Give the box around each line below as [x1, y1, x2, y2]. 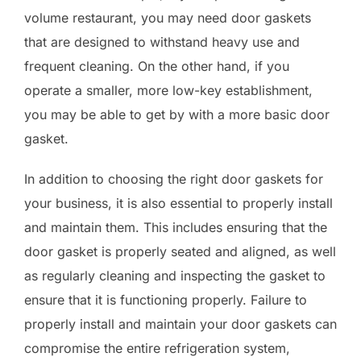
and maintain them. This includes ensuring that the [24, 218, 327, 235]
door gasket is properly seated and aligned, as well [24, 243, 336, 259]
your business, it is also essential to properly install [24, 194, 333, 211]
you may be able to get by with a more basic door [24, 106, 330, 122]
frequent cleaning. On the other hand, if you [24, 57, 289, 74]
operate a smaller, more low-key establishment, [24, 81, 313, 98]
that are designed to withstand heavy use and [24, 33, 300, 50]
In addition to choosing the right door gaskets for [24, 170, 323, 187]
